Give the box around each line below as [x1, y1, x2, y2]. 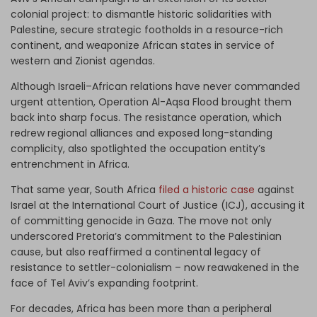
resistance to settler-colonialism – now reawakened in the [11, 260, 299, 275]
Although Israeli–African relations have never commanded [11, 79, 300, 94]
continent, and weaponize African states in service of [11, 38, 275, 53]
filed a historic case [158, 183, 255, 197]
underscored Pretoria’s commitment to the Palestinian [11, 229, 282, 244]
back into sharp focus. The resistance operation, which [11, 110, 282, 125]
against [255, 183, 294, 197]
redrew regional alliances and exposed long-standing [11, 126, 272, 141]
